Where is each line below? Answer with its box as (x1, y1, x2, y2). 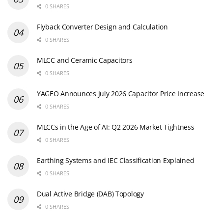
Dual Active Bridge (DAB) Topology (37, 189, 144, 198)
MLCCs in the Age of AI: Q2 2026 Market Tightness (37, 122, 194, 132)
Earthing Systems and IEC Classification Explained (37, 155, 194, 165)
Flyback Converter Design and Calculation (37, 22, 168, 31)
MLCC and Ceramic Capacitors (37, 55, 133, 65)
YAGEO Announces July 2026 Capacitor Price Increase (37, 88, 204, 98)
